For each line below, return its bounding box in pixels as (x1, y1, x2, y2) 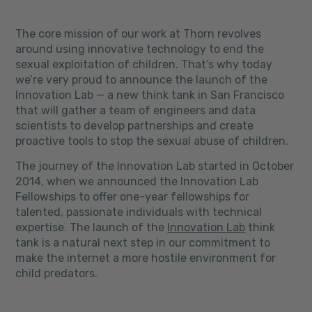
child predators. (15, 267, 98, 280)
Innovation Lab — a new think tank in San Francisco (15, 88, 285, 102)
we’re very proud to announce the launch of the (15, 73, 268, 86)
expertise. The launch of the (15, 221, 168, 234)
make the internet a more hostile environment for (15, 251, 276, 265)
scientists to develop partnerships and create (15, 119, 254, 132)
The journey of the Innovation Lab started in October (15, 159, 295, 173)
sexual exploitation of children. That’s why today (15, 58, 273, 71)
